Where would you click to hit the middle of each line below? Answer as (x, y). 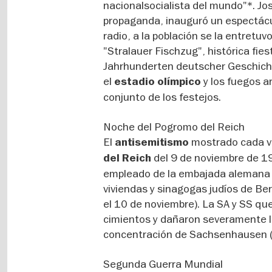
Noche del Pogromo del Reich (174, 127)
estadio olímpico (157, 82)
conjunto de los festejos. (162, 97)
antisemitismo (153, 142)
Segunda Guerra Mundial (163, 264)
